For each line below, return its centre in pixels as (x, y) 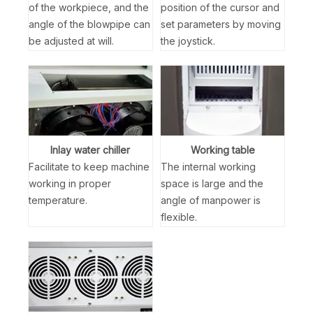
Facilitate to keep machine (89, 167)
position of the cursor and (220, 8)
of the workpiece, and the (89, 8)
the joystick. (188, 41)
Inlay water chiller (90, 150)
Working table (223, 150)
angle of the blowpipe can (89, 24)
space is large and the (212, 184)
